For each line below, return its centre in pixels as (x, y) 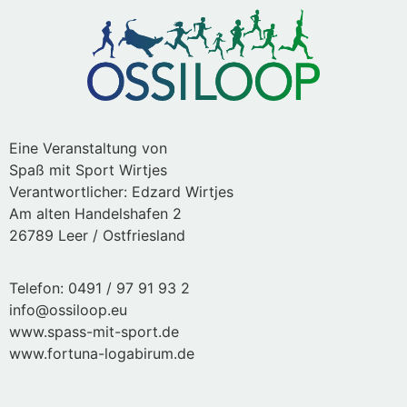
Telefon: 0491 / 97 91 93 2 (99, 288)
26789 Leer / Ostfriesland (97, 235)
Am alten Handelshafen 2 (95, 213)
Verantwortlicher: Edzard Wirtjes (121, 191)
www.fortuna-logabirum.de (102, 354)
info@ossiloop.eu (68, 310)
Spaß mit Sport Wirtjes (88, 169)
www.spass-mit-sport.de (94, 332)
